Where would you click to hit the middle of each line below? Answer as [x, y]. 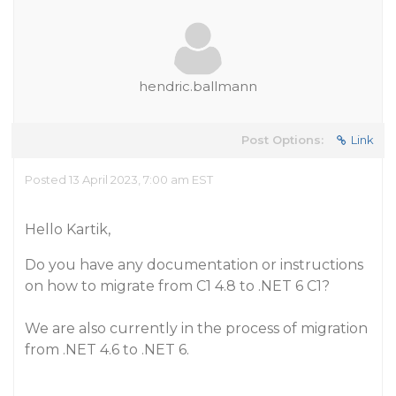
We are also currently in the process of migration [196, 328]
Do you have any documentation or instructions [194, 265]
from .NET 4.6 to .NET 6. [107, 350]
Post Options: [282, 140]
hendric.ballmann [198, 86]
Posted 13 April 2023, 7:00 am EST [119, 179]
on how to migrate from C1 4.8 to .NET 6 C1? [177, 286]
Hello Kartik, [68, 229]
